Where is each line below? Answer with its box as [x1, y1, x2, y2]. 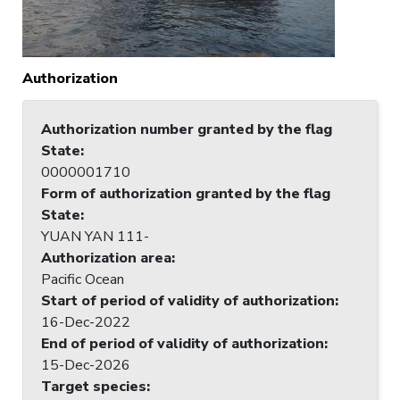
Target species [41, 376, 146, 396]
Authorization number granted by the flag [41, 119, 332, 139]
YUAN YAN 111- [41, 226, 149, 246]
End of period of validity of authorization [41, 333, 324, 354]
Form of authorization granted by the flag [41, 183, 330, 204]
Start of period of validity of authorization [41, 290, 335, 311]
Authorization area [41, 247, 171, 268]
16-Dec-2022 [41, 312, 130, 332]
